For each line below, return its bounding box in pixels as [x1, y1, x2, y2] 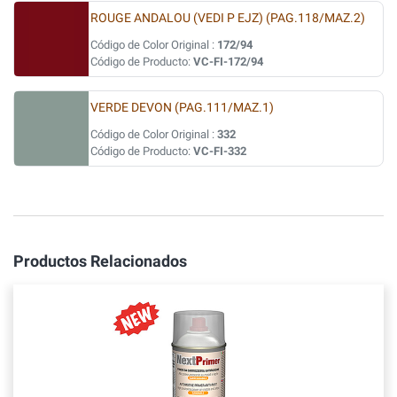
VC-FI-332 [193, 144, 246, 158]
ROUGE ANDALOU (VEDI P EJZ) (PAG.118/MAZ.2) [90, 11, 365, 26]
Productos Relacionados [13, 252, 187, 270]
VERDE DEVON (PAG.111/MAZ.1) [90, 100, 274, 115]
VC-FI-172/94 [193, 55, 263, 68]
